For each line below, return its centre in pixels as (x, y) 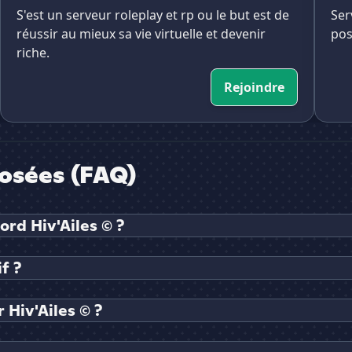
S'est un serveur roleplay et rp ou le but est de (153, 15)
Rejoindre (254, 88)
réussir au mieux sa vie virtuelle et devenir (141, 34)
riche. (33, 53)
